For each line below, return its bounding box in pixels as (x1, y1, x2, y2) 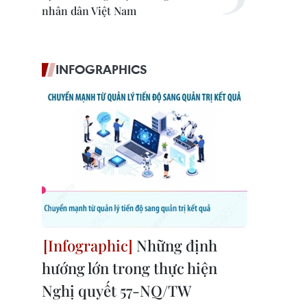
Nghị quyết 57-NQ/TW (42, 280, 191, 301)
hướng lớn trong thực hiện (42, 258, 217, 278)
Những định (133, 235, 217, 256)
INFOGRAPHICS (56, 61, 147, 77)
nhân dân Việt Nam (42, 3, 136, 18)
